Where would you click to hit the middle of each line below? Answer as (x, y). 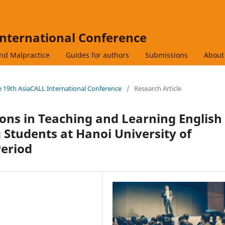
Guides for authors (97, 55)
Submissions (166, 55)
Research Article (158, 88)
